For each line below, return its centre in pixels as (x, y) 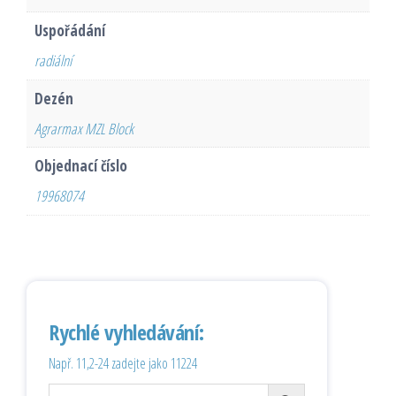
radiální (53, 61)
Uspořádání (69, 31)
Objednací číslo (80, 166)
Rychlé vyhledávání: (126, 332)
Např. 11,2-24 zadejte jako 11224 (123, 364)
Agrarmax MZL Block (84, 128)
